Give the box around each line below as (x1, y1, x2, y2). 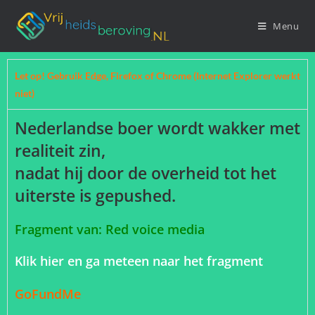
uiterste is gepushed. (15, 184, 176, 207)
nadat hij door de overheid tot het (15, 162, 276, 184)
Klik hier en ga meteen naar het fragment (15, 252, 263, 269)
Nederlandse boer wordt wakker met (15, 117, 300, 139)
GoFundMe (15, 285, 88, 302)
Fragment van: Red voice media (15, 221, 205, 238)
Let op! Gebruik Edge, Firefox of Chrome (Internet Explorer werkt (15, 70, 300, 82)
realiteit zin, (15, 139, 105, 162)
